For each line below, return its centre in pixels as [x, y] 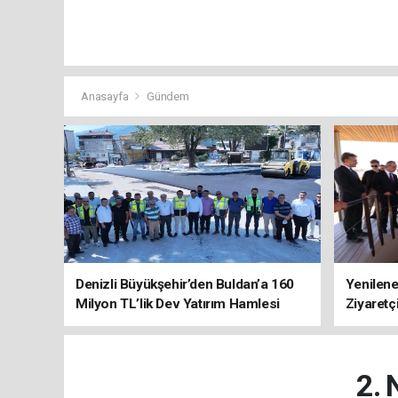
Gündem [167, 97]
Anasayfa [106, 97]
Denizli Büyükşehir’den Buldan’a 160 [185, 285]
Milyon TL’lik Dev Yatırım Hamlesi [178, 304]
